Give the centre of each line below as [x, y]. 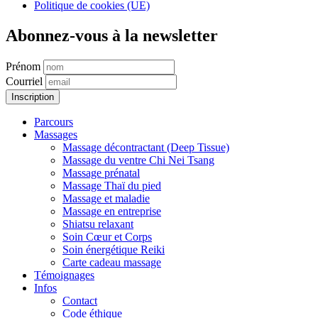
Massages [56, 135]
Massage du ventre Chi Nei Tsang [138, 160]
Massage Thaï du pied [112, 186]
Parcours [54, 122]
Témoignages [64, 275]
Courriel [24, 82]
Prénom [23, 67]
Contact [80, 301]
